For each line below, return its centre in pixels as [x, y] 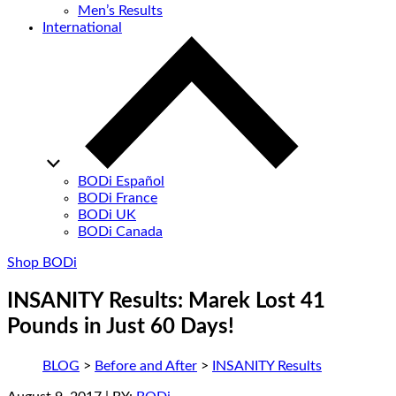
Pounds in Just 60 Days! [121, 327]
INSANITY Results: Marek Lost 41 [166, 302]
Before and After [146, 366]
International [82, 28]
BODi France [118, 198]
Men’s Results [120, 11]
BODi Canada [120, 232]
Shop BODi [42, 263]
